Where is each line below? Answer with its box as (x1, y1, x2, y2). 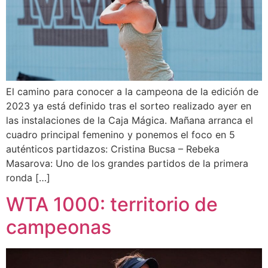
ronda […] (6, 171, 50, 184)
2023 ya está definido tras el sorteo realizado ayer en (6, 99, 251, 112)
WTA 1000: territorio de (6, 193, 218, 217)
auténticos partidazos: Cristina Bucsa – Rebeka (6, 142, 220, 155)
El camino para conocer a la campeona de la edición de (6, 85, 258, 98)
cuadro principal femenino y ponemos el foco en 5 (6, 128, 235, 141)
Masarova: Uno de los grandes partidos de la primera (6, 157, 248, 169)
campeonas (6, 215, 111, 239)
